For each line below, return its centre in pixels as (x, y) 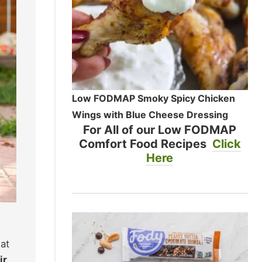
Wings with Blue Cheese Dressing (150, 115)
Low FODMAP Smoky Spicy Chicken (153, 99)
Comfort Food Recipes (145, 144)
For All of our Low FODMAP (160, 130)
